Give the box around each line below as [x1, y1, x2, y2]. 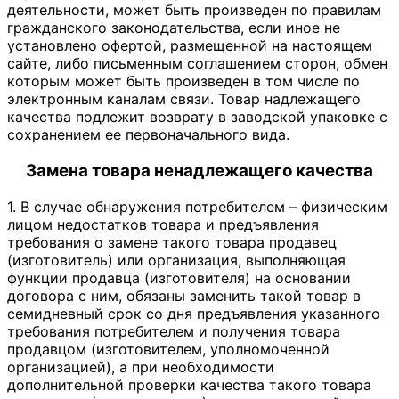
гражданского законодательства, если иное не [7, 19, 340, 37]
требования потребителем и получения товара [7, 322, 340, 340]
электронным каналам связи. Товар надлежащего [7, 90, 361, 109]
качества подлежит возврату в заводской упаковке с [7, 108, 387, 126]
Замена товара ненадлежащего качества [26, 160, 373, 182]
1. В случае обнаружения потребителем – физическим [7, 197, 387, 216]
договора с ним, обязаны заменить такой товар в [7, 286, 361, 305]
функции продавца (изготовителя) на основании [7, 268, 351, 287]
